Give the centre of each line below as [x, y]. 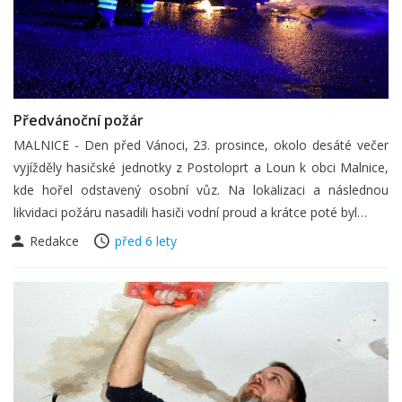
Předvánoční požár [79, 120]
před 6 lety [146, 241]
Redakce [54, 241]
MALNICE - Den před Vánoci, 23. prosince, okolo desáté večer [201, 145]
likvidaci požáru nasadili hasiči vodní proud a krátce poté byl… [190, 212]
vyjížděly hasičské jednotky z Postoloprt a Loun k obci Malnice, [201, 167]
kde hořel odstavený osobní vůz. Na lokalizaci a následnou [201, 190]
